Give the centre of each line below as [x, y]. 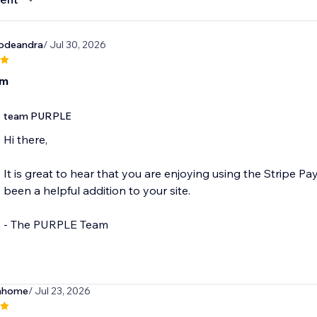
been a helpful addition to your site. [97, 191]
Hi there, [25, 140]
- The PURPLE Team [56, 225]
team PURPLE [37, 116]
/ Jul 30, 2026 [74, 45]
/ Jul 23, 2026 [59, 291]
